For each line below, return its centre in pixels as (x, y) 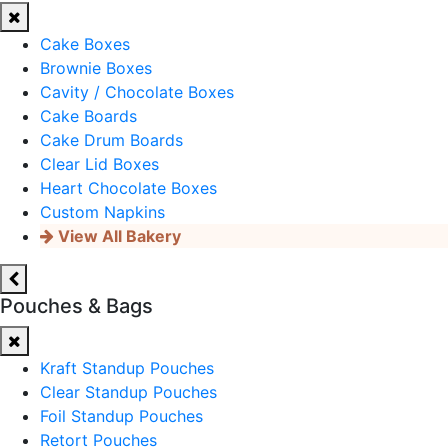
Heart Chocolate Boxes (128, 187)
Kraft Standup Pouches (127, 367)
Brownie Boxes (96, 67)
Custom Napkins (102, 211)
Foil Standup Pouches (121, 415)
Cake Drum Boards (111, 139)
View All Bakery (117, 235)
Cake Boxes (85, 43)
